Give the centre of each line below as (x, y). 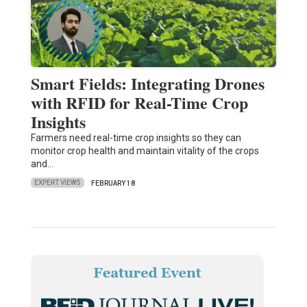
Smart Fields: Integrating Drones (147, 83)
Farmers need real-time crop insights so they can (136, 137)
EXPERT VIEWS (57, 183)
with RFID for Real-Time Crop (139, 102)
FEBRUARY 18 (113, 183)
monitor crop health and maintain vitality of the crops (145, 150)
